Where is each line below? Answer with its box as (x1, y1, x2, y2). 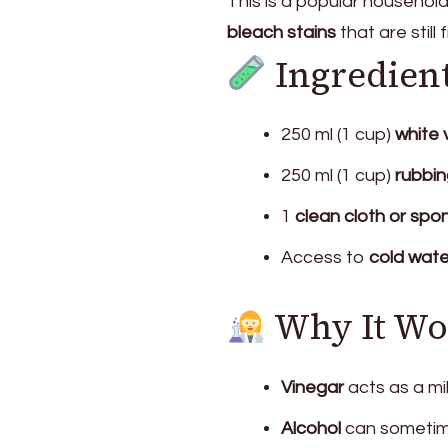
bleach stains (227, 22, 336, 42)
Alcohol (281, 418, 341, 438)
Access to (281, 248, 369, 268)
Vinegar (281, 377, 344, 397)
